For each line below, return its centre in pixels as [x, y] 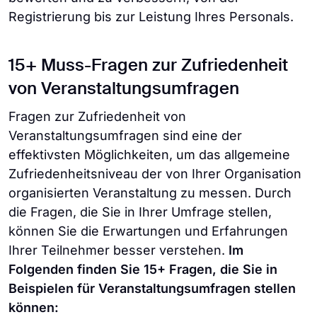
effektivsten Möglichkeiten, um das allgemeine [149, 155]
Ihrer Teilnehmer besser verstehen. [119, 250]
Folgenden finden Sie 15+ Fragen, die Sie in [143, 269]
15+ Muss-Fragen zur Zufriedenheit [148, 66]
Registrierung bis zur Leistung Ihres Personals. [151, 17]
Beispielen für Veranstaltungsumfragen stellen [152, 288]
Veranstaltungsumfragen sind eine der [125, 136]
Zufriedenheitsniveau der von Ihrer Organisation [155, 174]
